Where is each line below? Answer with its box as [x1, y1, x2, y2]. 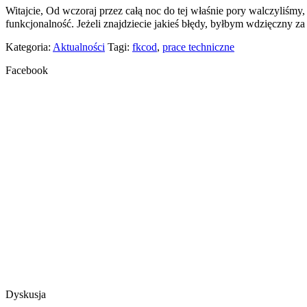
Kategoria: [5, 40, 53, 53]
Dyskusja [5, 288, 46, 300]
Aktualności [53, 40, 105, 53]
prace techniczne [162, 40, 234, 53]
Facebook [5, 64, 48, 76]
